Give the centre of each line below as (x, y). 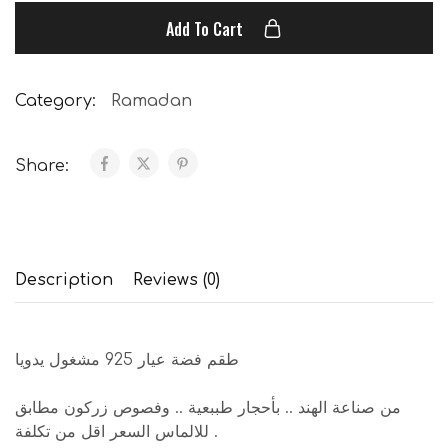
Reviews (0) (176, 279)
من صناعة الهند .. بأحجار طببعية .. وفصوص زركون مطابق (208, 407)
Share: (44, 165)
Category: (55, 100)
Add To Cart (206, 28)
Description (64, 279)
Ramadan (151, 100)
